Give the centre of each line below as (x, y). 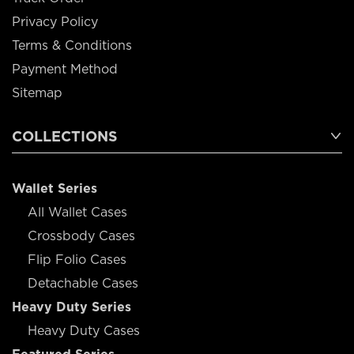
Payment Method (65, 69)
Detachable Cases (83, 283)
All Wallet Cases (77, 212)
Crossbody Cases (81, 235)
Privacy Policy (55, 21)
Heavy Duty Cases (84, 330)
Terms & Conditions (72, 45)
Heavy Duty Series (72, 307)
